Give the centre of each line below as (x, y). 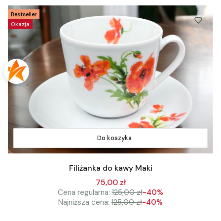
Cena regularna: (84, 192)
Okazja (20, 24)
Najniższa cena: (84, 202)
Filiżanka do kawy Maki (110, 168)
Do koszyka (114, 138)
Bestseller (24, 15)
